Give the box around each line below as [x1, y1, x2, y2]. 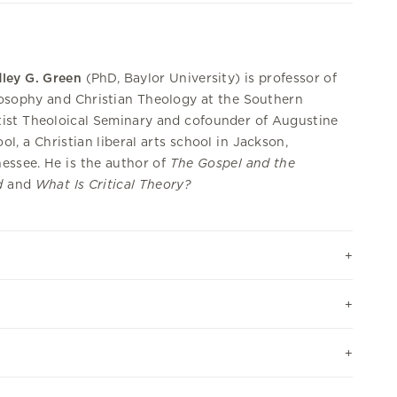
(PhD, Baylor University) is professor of [81, 70, 338, 85]
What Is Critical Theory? [35, 176, 191, 191]
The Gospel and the [169, 155, 295, 170]
